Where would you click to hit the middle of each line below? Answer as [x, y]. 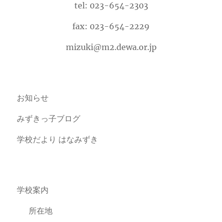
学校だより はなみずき [58, 139]
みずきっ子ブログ [49, 118]
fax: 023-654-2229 [111, 26]
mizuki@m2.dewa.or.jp [111, 47]
